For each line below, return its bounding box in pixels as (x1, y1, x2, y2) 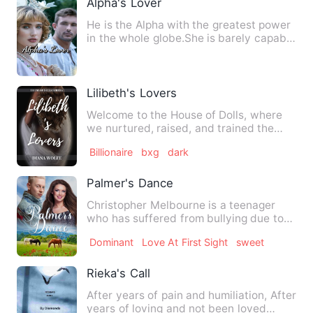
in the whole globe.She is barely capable (87, 31, 296, 45)
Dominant (89, 235, 133, 248)
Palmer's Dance (87, 176, 173, 191)
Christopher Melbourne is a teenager (87, 198, 275, 212)
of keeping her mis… (87, 45, 190, 59)
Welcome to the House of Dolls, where (87, 108, 282, 122)
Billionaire (89, 145, 133, 158)
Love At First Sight (141, 235, 228, 248)
